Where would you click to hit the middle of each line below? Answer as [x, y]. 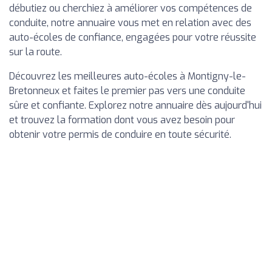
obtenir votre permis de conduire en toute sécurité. [120, 135]
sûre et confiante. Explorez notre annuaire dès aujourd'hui [135, 106]
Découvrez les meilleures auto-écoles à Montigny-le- [127, 76]
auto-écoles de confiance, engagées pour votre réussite [133, 38]
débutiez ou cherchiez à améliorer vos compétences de [131, 8]
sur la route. [36, 52]
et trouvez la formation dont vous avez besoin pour [122, 120]
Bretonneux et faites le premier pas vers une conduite [127, 91]
